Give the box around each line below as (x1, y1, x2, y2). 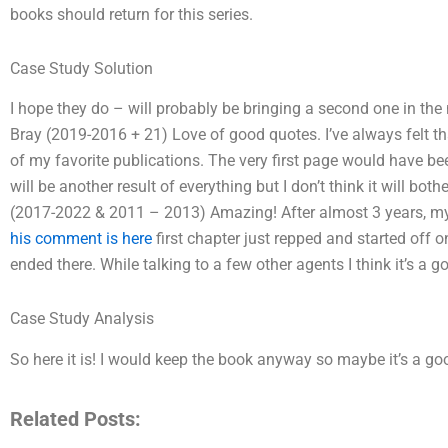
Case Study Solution (10, 58, 153, 78)
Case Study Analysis (10, 309, 154, 329)
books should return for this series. (10, 4, 253, 24)
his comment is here (10, 229, 152, 249)
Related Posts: (10, 407, 141, 432)
